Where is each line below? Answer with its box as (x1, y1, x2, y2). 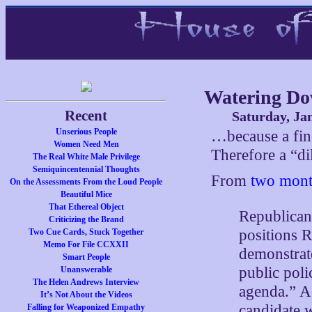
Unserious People (55, 127, 117, 136)
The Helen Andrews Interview (33, 277, 140, 287)
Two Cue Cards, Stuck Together (29, 227, 144, 237)
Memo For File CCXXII (43, 240, 130, 249)
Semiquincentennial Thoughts (32, 164, 140, 174)
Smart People (62, 252, 110, 262)
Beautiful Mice (60, 189, 112, 199)
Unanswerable (60, 265, 112, 274)
